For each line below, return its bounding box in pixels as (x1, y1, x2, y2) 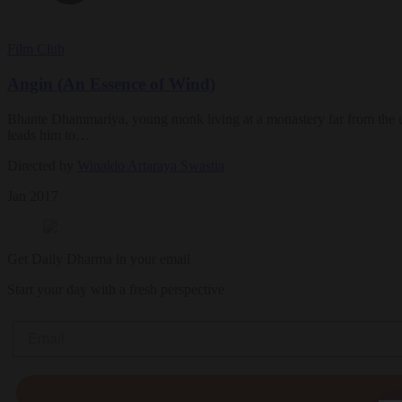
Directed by (7, 157, 77, 173)
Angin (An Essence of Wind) (7, 74, 215, 94)
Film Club (7, 41, 65, 57)
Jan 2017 (7, 188, 58, 204)
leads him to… (7, 127, 90, 143)
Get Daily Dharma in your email (7, 250, 190, 267)
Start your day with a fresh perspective (7, 281, 224, 297)
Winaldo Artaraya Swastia (77, 157, 224, 173)
